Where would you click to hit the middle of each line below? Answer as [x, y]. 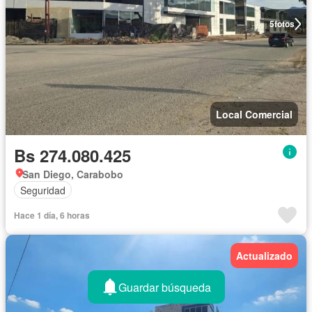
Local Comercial [254, 115]
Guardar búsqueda [164, 287]
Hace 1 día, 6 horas [52, 216]
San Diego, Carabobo [73, 174]
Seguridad [43, 190]
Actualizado [264, 256]
